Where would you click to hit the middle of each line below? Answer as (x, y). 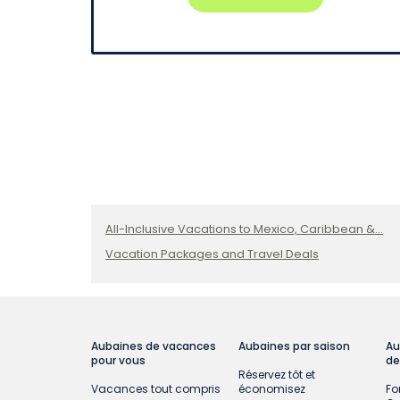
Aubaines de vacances (154, 346)
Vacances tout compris (156, 389)
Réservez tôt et (277, 375)
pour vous (118, 361)
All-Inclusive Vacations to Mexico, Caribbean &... (244, 229)
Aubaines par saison (295, 346)
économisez (272, 389)
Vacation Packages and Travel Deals (212, 254)
